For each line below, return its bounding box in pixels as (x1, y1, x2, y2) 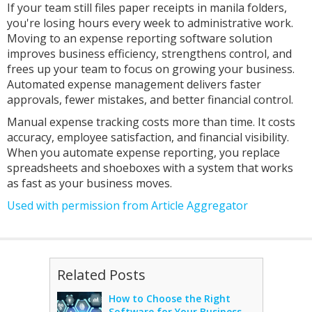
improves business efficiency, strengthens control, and (7, 45, 292, 61)
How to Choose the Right (108, 291, 231, 305)
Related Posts (56, 265, 146, 284)
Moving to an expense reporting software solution (7, 30, 272, 46)
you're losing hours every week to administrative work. (7, 15, 293, 31)
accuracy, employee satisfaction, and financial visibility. (7, 129, 289, 145)
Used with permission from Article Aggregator (7, 197, 248, 213)
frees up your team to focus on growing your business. (7, 61, 295, 77)
